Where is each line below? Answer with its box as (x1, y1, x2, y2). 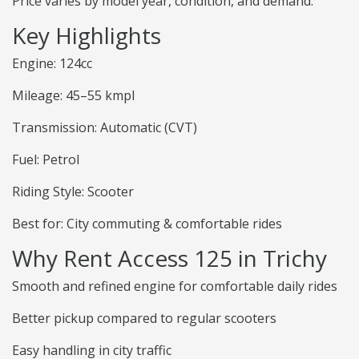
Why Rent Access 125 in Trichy (12, 243, 327, 274)
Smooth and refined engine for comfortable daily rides (12, 277, 337, 296)
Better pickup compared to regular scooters (12, 309, 276, 328)
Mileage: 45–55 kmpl (12, 87, 135, 105)
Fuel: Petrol (12, 151, 79, 169)
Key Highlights (12, 20, 161, 51)
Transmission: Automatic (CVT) (12, 119, 197, 137)
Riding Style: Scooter (12, 183, 134, 201)
